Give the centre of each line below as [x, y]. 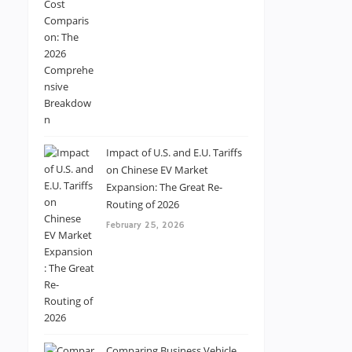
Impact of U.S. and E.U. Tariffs [174, 152]
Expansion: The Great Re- [164, 187]
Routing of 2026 [143, 204]
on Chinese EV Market [157, 170]
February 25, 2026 [145, 225]
